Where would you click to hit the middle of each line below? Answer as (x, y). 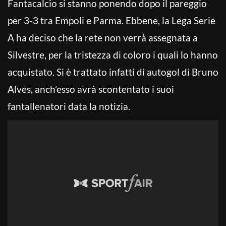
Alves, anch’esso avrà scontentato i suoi (91, 89)
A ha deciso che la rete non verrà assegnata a (103, 37)
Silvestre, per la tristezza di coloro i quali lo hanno (113, 54)
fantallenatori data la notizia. (69, 106)
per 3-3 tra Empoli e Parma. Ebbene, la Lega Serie (111, 20)
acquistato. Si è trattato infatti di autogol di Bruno (113, 72)
